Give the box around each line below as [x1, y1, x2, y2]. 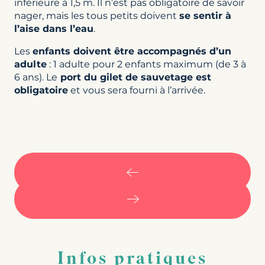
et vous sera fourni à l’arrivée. [68, 84, 205, 96]
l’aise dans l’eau [14, 22, 93, 34]
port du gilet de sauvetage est [57, 71, 211, 83]
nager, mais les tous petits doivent [14, 9, 179, 21]
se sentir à [179, 9, 231, 21]
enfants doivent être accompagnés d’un [33, 45, 231, 57]
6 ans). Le [14, 71, 57, 83]
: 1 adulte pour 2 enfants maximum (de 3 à [47, 58, 246, 70]
